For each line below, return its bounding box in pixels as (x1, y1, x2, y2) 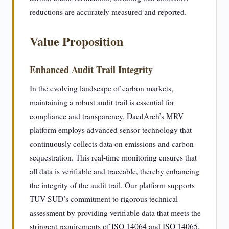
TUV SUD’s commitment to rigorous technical (30, 194, 178, 204)
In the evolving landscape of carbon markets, (30, 83, 173, 94)
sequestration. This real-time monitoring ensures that (30, 152, 197, 163)
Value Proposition (30, 32, 123, 50)
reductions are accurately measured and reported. (30, 7, 187, 17)
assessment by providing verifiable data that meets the (30, 208, 201, 218)
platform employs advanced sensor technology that (30, 125, 192, 135)
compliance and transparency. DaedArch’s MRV (30, 111, 184, 121)
